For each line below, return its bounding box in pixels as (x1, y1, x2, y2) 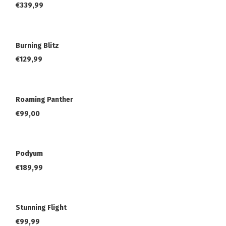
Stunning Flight (16, 203, 67, 212)
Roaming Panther (16, 95, 73, 104)
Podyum (16, 149, 43, 158)
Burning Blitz (16, 41, 59, 50)
